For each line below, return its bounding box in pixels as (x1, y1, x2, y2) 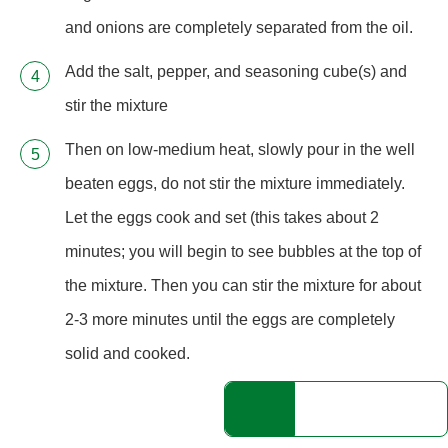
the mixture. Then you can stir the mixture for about (65, 277, 421, 295)
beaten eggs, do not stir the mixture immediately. (65, 175, 405, 193)
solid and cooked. (65, 345, 190, 363)
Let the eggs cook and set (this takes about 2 (65, 209, 379, 227)
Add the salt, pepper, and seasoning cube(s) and (65, 63, 407, 81)
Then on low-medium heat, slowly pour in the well (65, 141, 415, 159)
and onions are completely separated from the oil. (65, 19, 413, 37)
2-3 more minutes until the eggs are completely (65, 311, 395, 329)
